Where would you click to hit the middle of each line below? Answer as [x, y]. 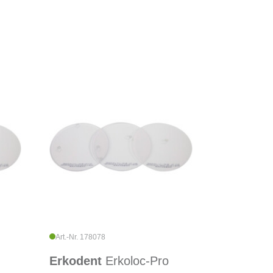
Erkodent [77, 261]
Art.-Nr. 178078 [80, 237]
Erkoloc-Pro [137, 261]
